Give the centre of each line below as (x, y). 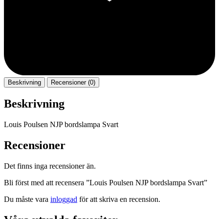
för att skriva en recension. (119, 199)
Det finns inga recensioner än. (50, 166)
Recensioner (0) (73, 83)
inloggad (64, 199)
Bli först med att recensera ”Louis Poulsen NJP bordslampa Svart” (106, 182)
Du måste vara (27, 199)
